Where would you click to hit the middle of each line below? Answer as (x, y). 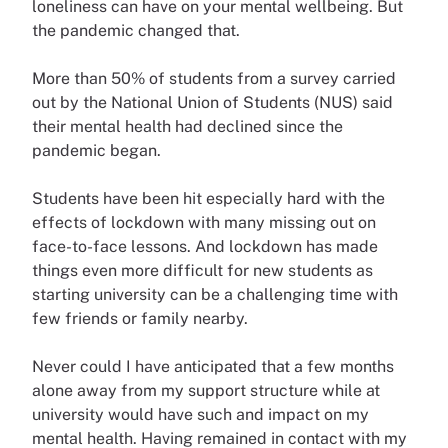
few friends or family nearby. (140, 318)
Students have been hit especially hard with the (208, 198)
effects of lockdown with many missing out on (204, 222)
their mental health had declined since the (187, 126)
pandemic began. (100, 150)
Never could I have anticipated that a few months (213, 366)
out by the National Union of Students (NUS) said (212, 102)
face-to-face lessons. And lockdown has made (205, 246)
